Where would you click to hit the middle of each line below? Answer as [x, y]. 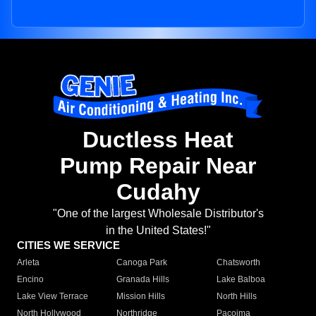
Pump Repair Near [158, 166]
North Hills [236, 297]
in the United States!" [158, 231]
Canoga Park [142, 263]
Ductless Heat [158, 140]
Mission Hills [141, 297]
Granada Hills [143, 280]
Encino [30, 280]
